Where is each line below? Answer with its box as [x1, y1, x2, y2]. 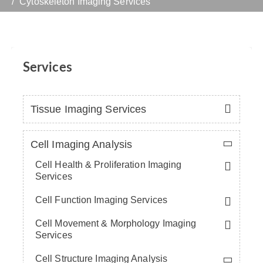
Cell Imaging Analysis [30, 138, 133, 150]
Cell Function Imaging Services [35, 194, 167, 205]
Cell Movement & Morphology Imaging [35, 218, 197, 228]
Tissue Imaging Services [30, 103, 147, 115]
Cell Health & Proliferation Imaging [35, 159, 182, 170]
